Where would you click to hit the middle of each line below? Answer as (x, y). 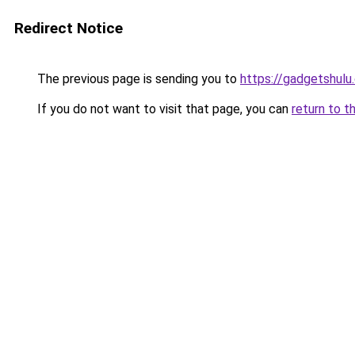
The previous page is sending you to (137, 79)
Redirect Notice (69, 28)
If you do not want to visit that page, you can (163, 109)
